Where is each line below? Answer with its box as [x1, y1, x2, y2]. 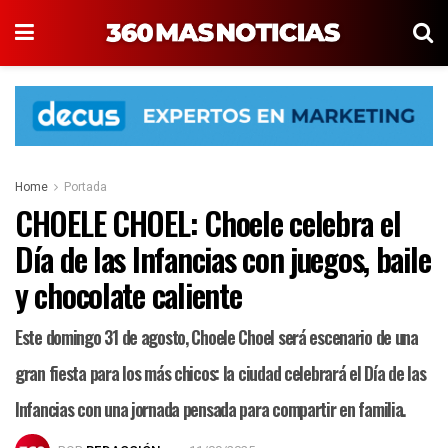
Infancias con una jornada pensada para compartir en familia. [15, 396, 406, 423]
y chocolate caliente [15, 271, 242, 319]
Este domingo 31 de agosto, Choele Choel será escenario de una [15, 324, 418, 351]
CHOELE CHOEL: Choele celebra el [15, 199, 401, 247]
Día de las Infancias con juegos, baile [15, 235, 431, 283]
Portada [64, 178, 107, 197]
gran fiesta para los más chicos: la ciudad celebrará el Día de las [15, 360, 426, 387]
